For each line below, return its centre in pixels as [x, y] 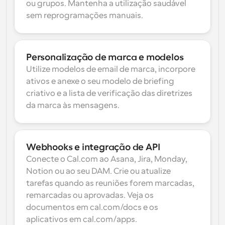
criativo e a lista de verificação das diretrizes [109, 93]
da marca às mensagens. [73, 105]
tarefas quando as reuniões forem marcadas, [110, 183]
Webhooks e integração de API [93, 147]
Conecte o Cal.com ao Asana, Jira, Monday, [107, 159]
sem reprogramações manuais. [85, 16]
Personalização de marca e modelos [105, 57]
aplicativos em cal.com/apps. [82, 219]
